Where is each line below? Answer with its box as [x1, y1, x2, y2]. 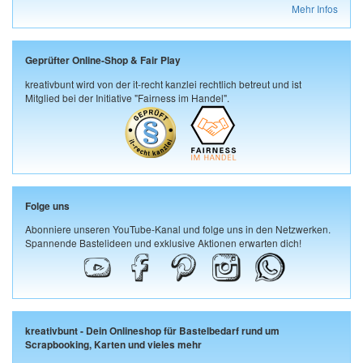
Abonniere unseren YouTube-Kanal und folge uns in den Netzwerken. [25, 222, 331, 237]
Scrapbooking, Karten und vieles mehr [25, 338, 202, 352]
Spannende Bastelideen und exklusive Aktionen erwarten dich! [25, 236, 301, 250]
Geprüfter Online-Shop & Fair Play [25, 53, 181, 67]
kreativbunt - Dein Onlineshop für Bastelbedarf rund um [25, 324, 280, 339]
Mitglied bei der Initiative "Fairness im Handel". [25, 90, 229, 105]
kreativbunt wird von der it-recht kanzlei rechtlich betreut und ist [25, 76, 301, 91]
